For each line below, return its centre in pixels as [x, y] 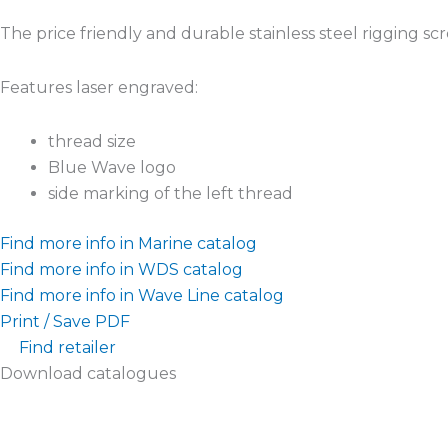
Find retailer [67, 347]
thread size [92, 141]
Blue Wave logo [112, 167]
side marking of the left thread [170, 193]
